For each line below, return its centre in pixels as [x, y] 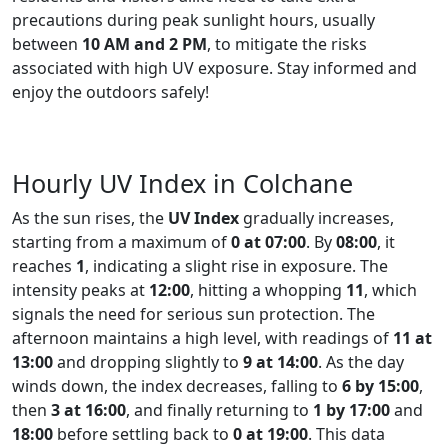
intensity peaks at [80, 290]
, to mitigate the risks [287, 44]
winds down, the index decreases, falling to [177, 386]
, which [390, 290]
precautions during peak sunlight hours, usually [193, 20]
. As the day [361, 362]
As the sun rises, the [90, 218]
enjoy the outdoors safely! [110, 92]
